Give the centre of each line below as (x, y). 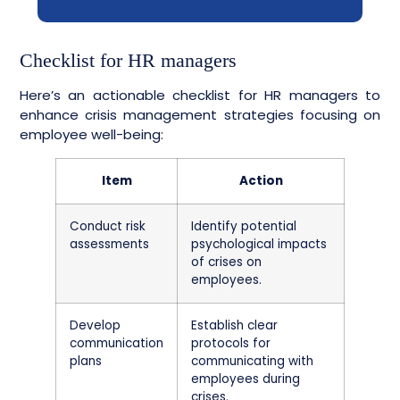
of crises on (226, 262)
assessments (109, 244)
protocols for (231, 343)
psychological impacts (259, 244)
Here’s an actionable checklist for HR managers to (200, 95)
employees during (246, 379)
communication (117, 343)
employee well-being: (92, 134)
